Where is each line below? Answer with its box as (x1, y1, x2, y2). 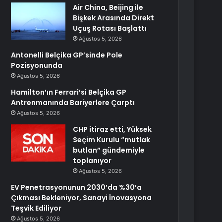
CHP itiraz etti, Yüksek (73, 124, 152, 134)
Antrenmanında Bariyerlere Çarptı (11, 98, 135, 108)
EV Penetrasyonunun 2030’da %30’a (11, 182, 142, 192)
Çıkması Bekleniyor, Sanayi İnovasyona (11, 193, 152, 203)
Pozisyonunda (11, 60, 63, 70)
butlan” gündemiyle (73, 145, 145, 155)
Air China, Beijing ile (73, 2, 144, 12)
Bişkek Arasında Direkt (73, 13, 155, 23)
